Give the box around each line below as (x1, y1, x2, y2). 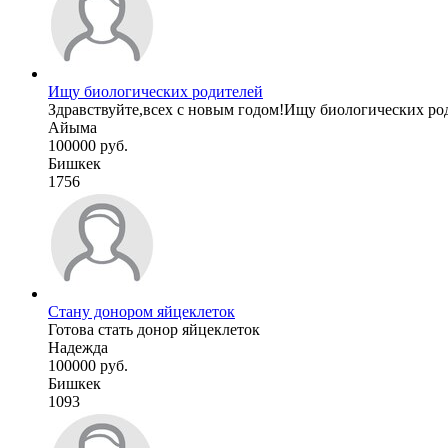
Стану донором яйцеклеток (48, 302, 235, 320)
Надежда (48, 338, 108, 356)
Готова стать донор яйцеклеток (48, 320, 260, 338)
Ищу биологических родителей (48, 82, 263, 100)
